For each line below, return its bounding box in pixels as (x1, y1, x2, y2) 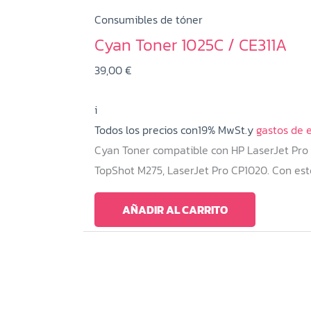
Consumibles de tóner (94, 10, 203, 28)
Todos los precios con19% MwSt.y (94, 121, 253, 138)
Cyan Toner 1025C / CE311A (94, 32, 287, 57)
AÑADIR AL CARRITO (122, 201, 228, 218)
